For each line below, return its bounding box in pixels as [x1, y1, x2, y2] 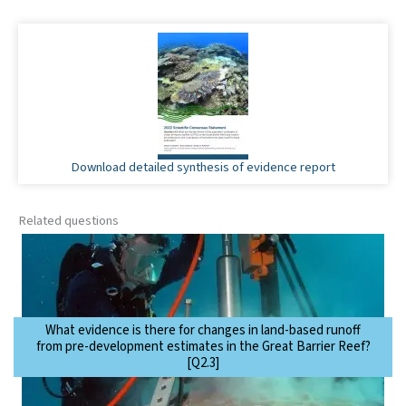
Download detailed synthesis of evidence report [71, 157, 335, 177]
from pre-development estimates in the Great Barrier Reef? [35, 336, 371, 356]
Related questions [18, 210, 119, 230]
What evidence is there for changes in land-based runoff [45, 320, 361, 340]
